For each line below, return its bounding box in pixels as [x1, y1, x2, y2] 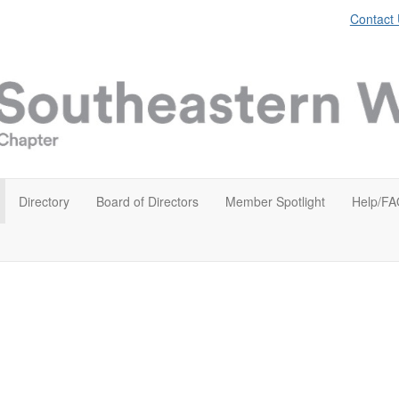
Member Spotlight [225, 192, 325, 210]
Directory [19, 192, 69, 210]
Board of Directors [96, 192, 199, 210]
